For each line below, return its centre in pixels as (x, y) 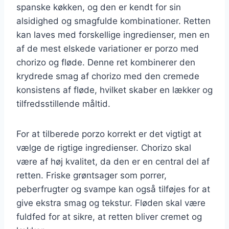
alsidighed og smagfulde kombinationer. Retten (113, 21)
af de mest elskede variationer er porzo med (108, 48)
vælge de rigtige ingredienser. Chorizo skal (104, 147)
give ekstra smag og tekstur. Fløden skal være (111, 203)
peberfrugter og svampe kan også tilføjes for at (113, 189)
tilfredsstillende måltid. (63, 104)
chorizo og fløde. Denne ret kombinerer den (106, 62)
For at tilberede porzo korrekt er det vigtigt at (109, 134)
